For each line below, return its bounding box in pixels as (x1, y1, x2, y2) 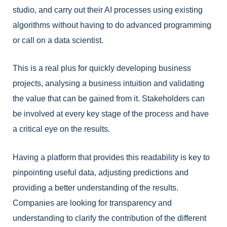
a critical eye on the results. (13, 125, 110, 134)
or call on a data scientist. (13, 35, 103, 45)
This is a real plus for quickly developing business (13, 64, 191, 73)
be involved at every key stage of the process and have (13, 109, 209, 119)
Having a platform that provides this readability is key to (13, 153, 210, 162)
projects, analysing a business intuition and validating (13, 79, 204, 88)
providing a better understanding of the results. (13, 183, 178, 192)
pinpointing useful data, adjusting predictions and (13, 168, 188, 177)
